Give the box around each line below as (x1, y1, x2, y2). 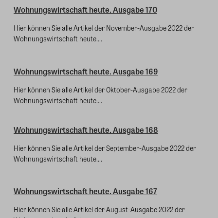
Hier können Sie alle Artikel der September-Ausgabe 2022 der (14, 143, 196, 153)
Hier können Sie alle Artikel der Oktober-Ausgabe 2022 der (14, 84, 187, 94)
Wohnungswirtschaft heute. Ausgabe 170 (14, 4, 157, 16)
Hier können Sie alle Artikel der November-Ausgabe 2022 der (14, 23, 194, 33)
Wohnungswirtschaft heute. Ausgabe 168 (14, 124, 158, 135)
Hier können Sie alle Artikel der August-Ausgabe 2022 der (14, 204, 185, 215)
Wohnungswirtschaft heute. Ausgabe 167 (14, 185, 157, 197)
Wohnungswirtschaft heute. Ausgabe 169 (14, 65, 158, 77)
